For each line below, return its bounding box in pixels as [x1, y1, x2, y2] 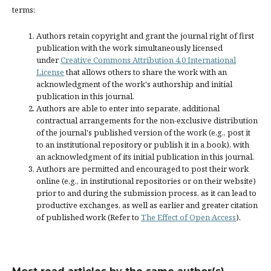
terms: [12, 4, 35, 15]
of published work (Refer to [36, 212, 141, 223]
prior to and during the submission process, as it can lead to [36, 188, 256, 198]
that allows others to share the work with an [64, 67, 227, 77]
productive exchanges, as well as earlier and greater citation [36, 200, 258, 211]
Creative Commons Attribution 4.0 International [60, 54, 236, 65]
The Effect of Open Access [141, 212, 236, 223]
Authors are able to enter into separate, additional [36, 103, 220, 114]
